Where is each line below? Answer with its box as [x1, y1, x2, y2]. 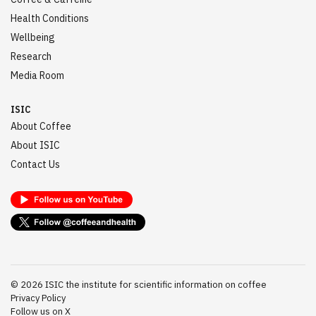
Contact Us [11, 158, 60, 171]
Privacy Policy [11, 291, 66, 304]
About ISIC [11, 139, 60, 152]
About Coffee [11, 120, 71, 133]
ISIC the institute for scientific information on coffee [43, 278, 267, 291]
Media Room [11, 69, 64, 82]
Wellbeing [11, 31, 55, 44]
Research [11, 50, 51, 63]
